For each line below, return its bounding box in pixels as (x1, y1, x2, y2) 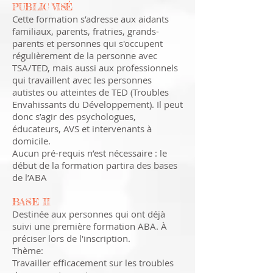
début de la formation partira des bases (12, 159, 177, 171)
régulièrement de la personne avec (12, 49, 157, 62)
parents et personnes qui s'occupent (12, 37, 163, 49)
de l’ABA (12, 171, 47, 183)
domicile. (12, 135, 51, 147)
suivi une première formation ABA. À (12, 220, 167, 232)
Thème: (12, 244, 43, 257)
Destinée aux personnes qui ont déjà (12, 208, 165, 220)
